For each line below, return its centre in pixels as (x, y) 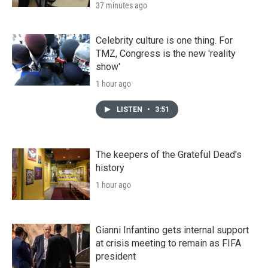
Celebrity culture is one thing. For (164, 40)
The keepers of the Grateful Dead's (169, 154)
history (110, 167)
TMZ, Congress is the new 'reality (166, 53)
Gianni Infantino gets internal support (172, 230)
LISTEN (130, 109)
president (116, 256)
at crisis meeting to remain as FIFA (168, 243)
